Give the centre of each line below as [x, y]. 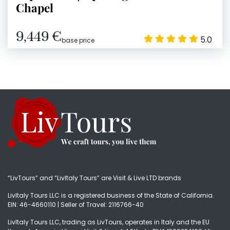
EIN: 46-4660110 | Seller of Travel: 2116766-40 [76, 205]
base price [78, 41]
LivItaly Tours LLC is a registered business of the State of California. [111, 196]
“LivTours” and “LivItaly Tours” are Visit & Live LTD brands [94, 178]
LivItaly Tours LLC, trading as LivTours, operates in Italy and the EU [109, 222]
